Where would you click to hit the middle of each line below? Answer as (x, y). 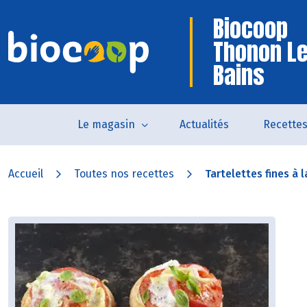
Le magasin (106, 124)
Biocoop (250, 28)
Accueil (26, 174)
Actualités (204, 124)
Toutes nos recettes (124, 174)
